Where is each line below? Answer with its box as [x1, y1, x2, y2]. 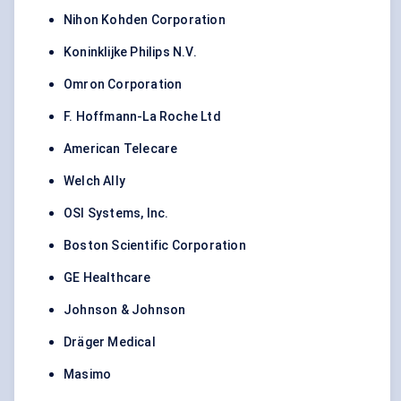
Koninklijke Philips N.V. [64, 45, 197, 60]
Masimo [64, 367, 112, 382]
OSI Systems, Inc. [64, 206, 169, 221]
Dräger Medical [64, 335, 156, 350]
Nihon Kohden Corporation [64, 13, 226, 28]
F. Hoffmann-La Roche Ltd [64, 109, 221, 124]
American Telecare [64, 141, 178, 157]
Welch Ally [64, 174, 125, 189]
